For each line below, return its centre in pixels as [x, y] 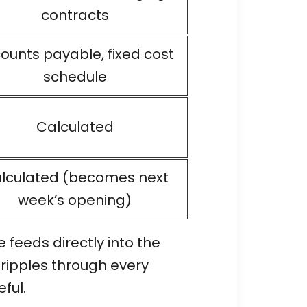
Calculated [75, 126]
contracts [75, 15]
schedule [75, 76]
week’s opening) [75, 200]
